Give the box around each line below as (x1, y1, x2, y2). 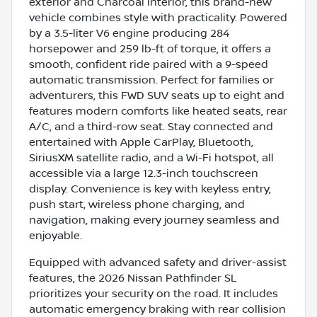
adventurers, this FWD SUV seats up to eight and (29, 88, 284, 102)
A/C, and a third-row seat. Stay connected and (29, 120, 273, 133)
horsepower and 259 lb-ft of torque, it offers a (29, 42, 271, 55)
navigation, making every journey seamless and (29, 213, 279, 226)
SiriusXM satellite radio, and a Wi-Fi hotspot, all (29, 151, 274, 164)
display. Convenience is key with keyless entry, (29, 182, 271, 195)
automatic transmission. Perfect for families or (29, 73, 274, 86)
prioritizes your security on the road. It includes (29, 287, 278, 300)
